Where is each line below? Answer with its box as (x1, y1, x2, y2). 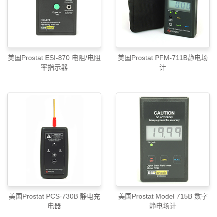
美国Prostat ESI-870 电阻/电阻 (8, 54, 101, 62)
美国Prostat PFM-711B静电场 (118, 54, 155, 62)
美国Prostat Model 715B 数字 (118, 192, 208, 201)
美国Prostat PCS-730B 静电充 (8, 192, 100, 201)
